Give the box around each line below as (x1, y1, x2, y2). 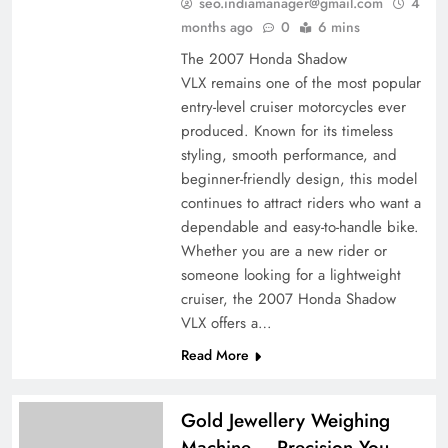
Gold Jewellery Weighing (180, 407, 390, 435)
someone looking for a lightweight (180, 264, 401, 287)
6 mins (317, 17, 360, 38)
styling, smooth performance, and (180, 144, 397, 167)
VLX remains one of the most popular (180, 72, 421, 95)
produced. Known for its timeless (180, 120, 393, 143)
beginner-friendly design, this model (180, 168, 417, 191)
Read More (180, 345, 249, 366)
